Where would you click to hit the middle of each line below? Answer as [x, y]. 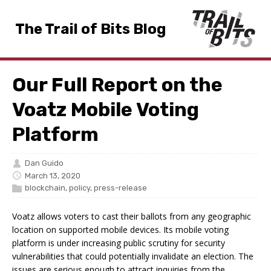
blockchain [45, 188]
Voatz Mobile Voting [106, 109]
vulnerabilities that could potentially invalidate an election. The [133, 256]
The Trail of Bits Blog [90, 29]
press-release [120, 188]
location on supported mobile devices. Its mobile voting [120, 229]
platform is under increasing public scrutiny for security [119, 243]
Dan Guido [44, 163]
